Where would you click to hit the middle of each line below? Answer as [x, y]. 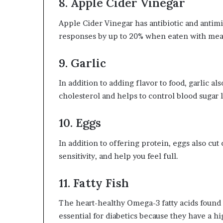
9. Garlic [84, 63]
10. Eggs [80, 123]
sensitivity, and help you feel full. [118, 156]
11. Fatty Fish [94, 183]
